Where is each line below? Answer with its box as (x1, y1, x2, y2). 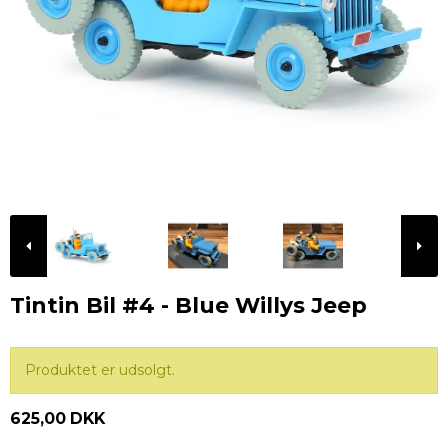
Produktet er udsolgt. (25, 361, 175, 380)
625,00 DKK (10, 409, 105, 429)
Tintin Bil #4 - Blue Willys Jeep (10, 291, 367, 318)
